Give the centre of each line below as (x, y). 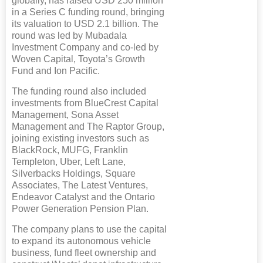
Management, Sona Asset (65, 114)
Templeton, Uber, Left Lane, (69, 161)
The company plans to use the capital (89, 229)
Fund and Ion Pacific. (56, 70)
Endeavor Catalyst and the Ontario (83, 197)
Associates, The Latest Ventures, (80, 185)
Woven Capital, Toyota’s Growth (78, 59)
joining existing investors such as (80, 138)
